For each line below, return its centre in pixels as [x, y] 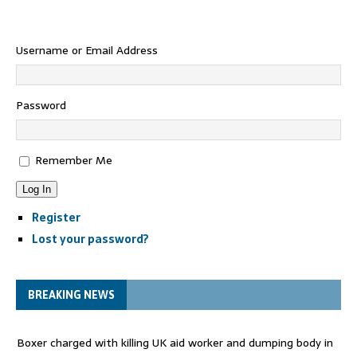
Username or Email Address [87, 50]
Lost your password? [90, 239]
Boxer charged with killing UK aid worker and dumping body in [175, 343]
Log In [37, 189]
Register [56, 218]
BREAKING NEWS [71, 295]
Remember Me [74, 160]
